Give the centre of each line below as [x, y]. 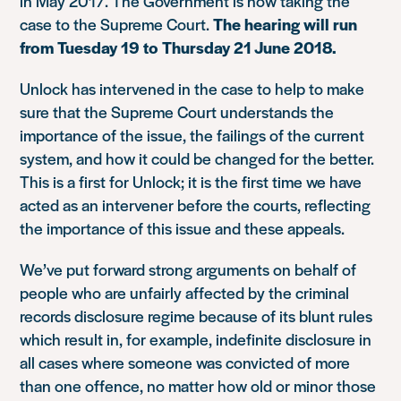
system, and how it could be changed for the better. [197, 158]
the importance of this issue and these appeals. [183, 228]
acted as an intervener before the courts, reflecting [196, 205]
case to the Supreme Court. [117, 24]
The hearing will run [286, 24]
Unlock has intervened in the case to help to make [192, 88]
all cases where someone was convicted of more [185, 362]
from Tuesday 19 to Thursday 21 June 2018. [179, 47]
